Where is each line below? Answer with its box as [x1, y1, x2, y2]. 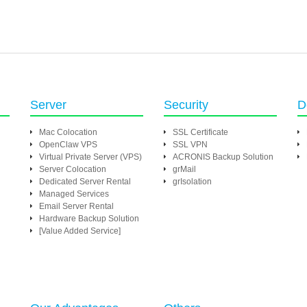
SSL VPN [173, 140, 208, 149]
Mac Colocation [39, 127, 97, 137]
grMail [173, 164, 196, 174]
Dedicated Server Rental [39, 177, 131, 186]
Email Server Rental [39, 201, 114, 211]
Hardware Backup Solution [39, 214, 139, 223]
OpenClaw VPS [39, 140, 97, 149]
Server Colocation [39, 164, 106, 174]
